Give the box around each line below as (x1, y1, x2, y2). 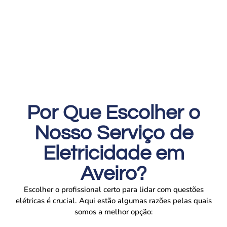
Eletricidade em (43, 142, 184, 164)
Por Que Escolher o (27, 102, 200, 123)
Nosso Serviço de (34, 122, 193, 143)
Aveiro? (81, 163, 146, 184)
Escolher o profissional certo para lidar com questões (23, 184, 204, 195)
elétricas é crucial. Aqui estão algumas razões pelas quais (15, 195, 212, 206)
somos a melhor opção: (74, 206, 153, 217)
